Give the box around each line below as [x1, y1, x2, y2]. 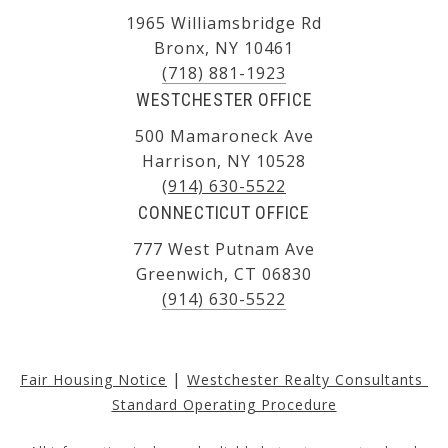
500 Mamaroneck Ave [134, 124, 314, 147]
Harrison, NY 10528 [142, 149, 306, 172]
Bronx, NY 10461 [154, 36, 294, 59]
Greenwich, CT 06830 [136, 262, 312, 285]
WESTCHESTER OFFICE [135, 88, 313, 110]
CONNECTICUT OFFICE [138, 201, 310, 223]
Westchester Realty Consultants [187, 369, 428, 389]
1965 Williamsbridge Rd [126, 11, 322, 34]
